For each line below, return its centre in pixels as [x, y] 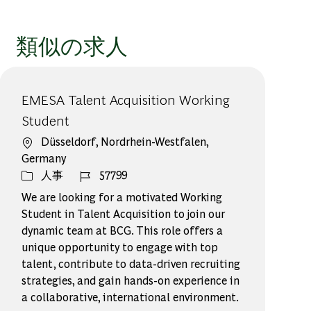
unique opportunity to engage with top [120, 247]
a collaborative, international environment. [131, 297]
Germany [44, 158]
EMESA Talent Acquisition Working [126, 99]
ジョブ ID [103, 174]
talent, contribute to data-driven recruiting [131, 264]
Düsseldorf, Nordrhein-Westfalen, [125, 142]
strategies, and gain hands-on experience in [131, 280]
